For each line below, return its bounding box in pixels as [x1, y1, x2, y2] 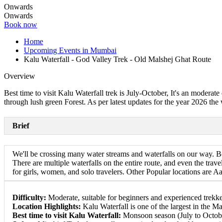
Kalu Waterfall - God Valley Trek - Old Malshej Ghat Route [21, 55, 209, 63]
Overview [1, 71, 33, 80]
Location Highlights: [10, 202, 78, 211]
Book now [1, 20, 35, 29]
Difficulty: [10, 193, 44, 202]
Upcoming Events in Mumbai [21, 46, 114, 55]
